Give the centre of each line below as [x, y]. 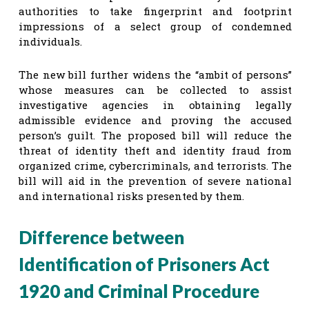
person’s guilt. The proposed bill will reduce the [155, 135]
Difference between [101, 237]
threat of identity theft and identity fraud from [155, 150]
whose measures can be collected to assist [155, 89]
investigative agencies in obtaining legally [155, 104]
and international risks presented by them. [131, 196]
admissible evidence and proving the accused [155, 120]
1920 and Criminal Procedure [139, 291]
